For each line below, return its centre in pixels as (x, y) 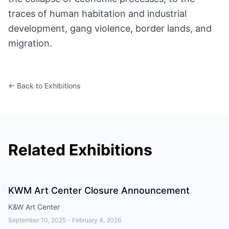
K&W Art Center (34, 207)
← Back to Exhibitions (44, 86)
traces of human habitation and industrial (97, 14)
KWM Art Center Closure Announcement (99, 190)
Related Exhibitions (80, 150)
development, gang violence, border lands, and (110, 28)
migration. (30, 43)
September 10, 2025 (37, 220)
